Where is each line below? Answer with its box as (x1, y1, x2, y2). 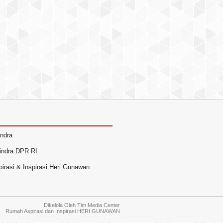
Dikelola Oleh (44, 202, 77, 208)
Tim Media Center (77, 202, 120, 208)
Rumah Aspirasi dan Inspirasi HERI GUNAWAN (5, 208, 120, 214)
